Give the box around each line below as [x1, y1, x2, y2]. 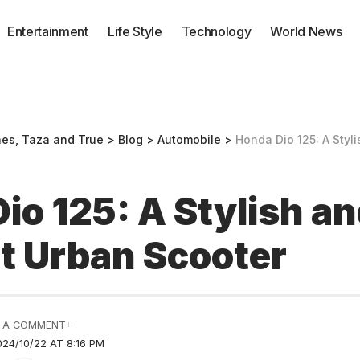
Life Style [107, 23, 162, 39]
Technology [181, 23, 252, 39]
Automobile [157, 132, 221, 146]
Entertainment [7, 23, 88, 39]
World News [270, 23, 342, 39]
